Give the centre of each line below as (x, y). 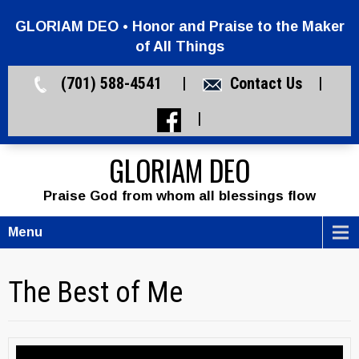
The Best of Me (95, 292)
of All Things (179, 46)
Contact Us (266, 83)
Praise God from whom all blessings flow (179, 196)
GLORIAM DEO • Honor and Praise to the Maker (179, 26)
